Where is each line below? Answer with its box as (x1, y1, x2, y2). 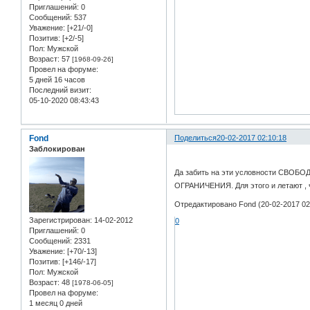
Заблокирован (29, 144, 85, 153)
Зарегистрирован (29, 215, 90, 224)
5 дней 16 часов (29, 75, 85, 84)
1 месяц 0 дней (29, 298, 82, 307)
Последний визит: (29, 85, 91, 94)
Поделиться (174, 133, 217, 142)
